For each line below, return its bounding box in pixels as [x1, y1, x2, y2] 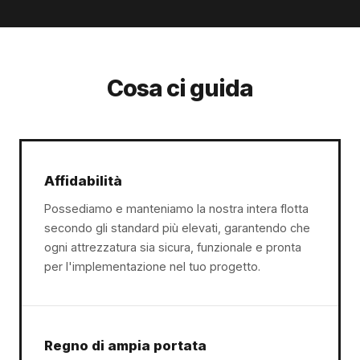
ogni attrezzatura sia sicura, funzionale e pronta [44, 240, 301, 254]
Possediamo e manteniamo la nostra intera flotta [44, 202, 309, 215]
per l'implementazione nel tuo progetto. [44, 260, 260, 273]
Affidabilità [44, 173, 122, 189]
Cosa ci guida [107, 74, 253, 102]
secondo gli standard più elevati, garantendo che [44, 221, 310, 235]
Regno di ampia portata [44, 337, 207, 354]
